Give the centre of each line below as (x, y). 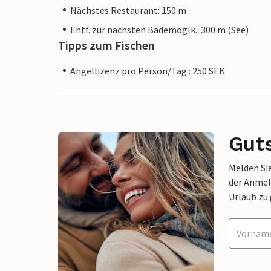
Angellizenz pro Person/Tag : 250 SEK (148, 70)
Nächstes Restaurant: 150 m (128, 10)
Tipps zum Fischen (106, 45)
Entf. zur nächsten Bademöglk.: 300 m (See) (159, 29)
